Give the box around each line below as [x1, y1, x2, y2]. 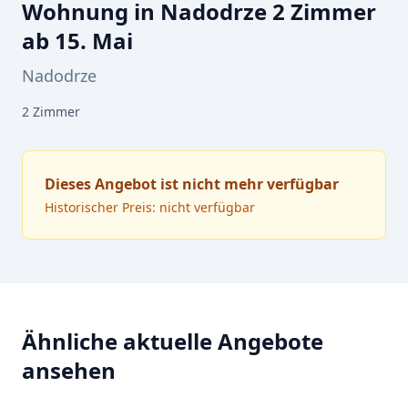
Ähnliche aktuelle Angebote [22, 326, 323, 356]
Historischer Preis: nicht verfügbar [45, 199, 255, 216]
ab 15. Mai [22, 25, 133, 56]
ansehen [22, 355, 116, 385]
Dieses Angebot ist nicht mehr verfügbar [45, 174, 339, 194]
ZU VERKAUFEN [47, 380, 125, 393]
